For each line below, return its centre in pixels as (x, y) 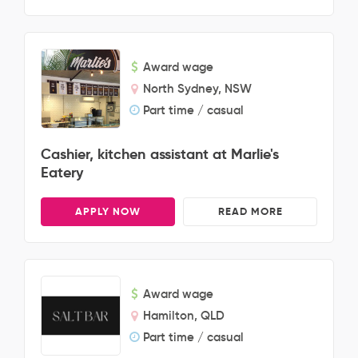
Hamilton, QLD (184, 315)
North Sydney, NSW (197, 88)
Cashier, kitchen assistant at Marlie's (160, 154)
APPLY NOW (108, 211)
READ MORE (250, 211)
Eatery (62, 172)
